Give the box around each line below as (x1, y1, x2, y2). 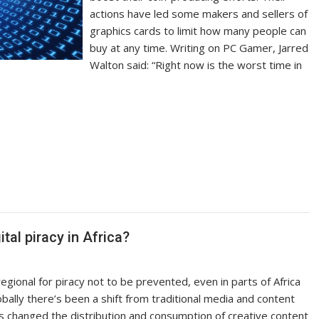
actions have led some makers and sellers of (90, 6, 308, 21)
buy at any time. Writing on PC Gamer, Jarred (90, 41, 309, 55)
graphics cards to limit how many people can (90, 23, 307, 38)
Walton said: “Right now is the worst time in (90, 58, 303, 72)
